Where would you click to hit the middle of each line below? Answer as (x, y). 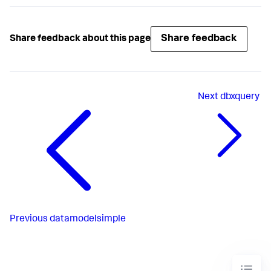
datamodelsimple (88, 220)
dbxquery (240, 98)
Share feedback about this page (80, 39)
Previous (29, 220)
